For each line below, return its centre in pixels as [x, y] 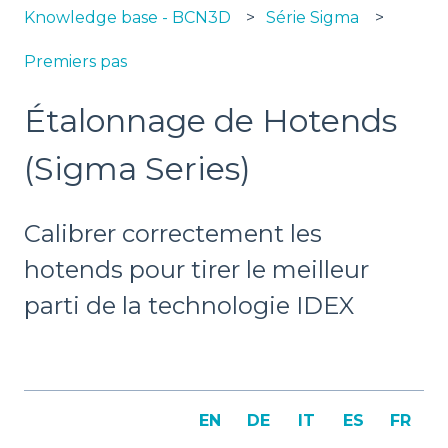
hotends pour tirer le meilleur [196, 269]
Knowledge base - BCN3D [127, 17]
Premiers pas [75, 62]
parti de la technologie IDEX [189, 305]
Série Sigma [313, 17]
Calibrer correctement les [173, 233]
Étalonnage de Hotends [210, 121]
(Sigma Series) [137, 169]
